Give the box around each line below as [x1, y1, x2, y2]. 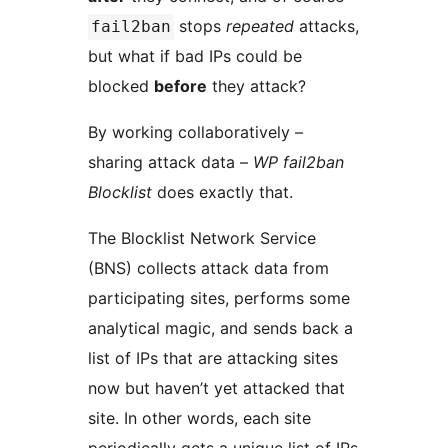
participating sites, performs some [88, 288, 350, 309]
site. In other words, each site [88, 408, 311, 429]
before [154, 76, 207, 97]
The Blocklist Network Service [88, 228, 316, 249]
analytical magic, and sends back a [88, 318, 353, 339]
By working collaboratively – [88, 122, 303, 143]
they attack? [207, 76, 306, 97]
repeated [226, 16, 294, 37]
